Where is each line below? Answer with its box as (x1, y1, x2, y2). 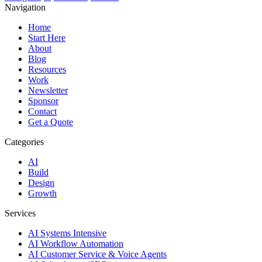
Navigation (5, 2, 46, 13)
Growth (28, 188, 57, 199)
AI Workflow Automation (28, 239, 123, 249)
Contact (28, 106, 57, 117)
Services (5, 208, 36, 219)
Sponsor (28, 96, 58, 106)
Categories (5, 137, 44, 147)
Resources (28, 64, 66, 75)
